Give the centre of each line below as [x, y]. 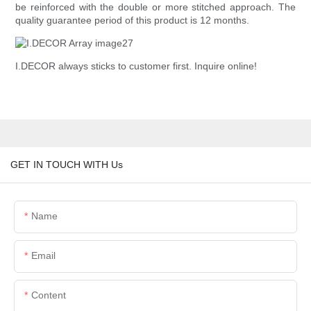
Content [49, 295]
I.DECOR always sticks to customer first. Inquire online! [136, 66]
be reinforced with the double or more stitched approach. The [155, 7]
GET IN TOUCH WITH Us [67, 164]
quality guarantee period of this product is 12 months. [133, 20]
